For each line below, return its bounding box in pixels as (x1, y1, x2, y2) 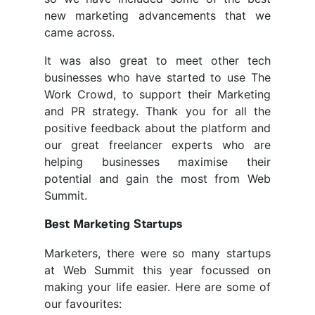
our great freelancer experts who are (44, 138, 271, 153)
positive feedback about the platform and (44, 121, 271, 136)
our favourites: (44, 297, 122, 311)
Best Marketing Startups (44, 219, 182, 231)
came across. (44, 25, 115, 40)
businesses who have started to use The (44, 70, 271, 85)
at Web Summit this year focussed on (44, 263, 271, 278)
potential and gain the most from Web (44, 172, 271, 186)
